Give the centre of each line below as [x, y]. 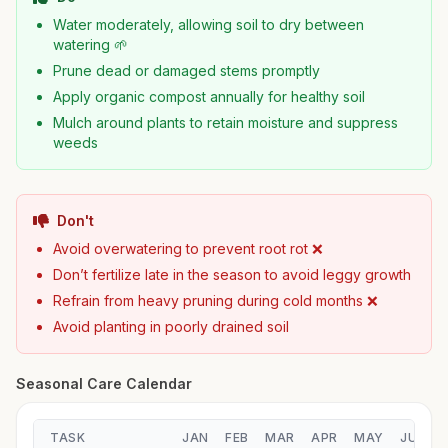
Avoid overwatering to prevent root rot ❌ [188, 248]
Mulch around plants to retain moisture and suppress [225, 122]
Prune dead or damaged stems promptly [186, 70]
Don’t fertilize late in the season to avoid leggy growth [232, 274]
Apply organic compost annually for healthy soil [209, 96]
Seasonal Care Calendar [104, 383]
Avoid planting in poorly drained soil [171, 326]
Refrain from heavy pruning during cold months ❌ [215, 300]
